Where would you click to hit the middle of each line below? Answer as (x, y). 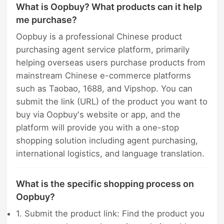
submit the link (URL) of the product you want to (112, 102)
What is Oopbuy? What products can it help (109, 6)
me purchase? (47, 19)
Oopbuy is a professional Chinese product (99, 37)
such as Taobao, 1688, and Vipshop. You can (104, 89)
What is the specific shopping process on (105, 183)
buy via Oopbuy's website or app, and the (98, 115)
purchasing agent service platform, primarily (103, 50)
